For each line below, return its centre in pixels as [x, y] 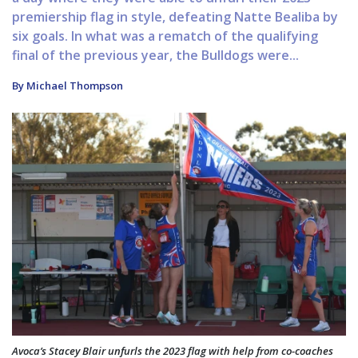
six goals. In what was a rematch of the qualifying [165, 36]
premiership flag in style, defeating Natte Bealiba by [175, 17]
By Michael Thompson [68, 86]
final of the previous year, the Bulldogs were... [155, 56]
